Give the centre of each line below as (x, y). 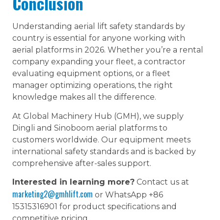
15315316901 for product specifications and (95, 207)
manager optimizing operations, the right (93, 85)
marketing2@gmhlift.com (53, 194)
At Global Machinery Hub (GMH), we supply (98, 116)
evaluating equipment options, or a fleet (91, 74)
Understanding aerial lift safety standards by (99, 27)
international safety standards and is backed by (104, 151)
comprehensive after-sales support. (82, 163)
